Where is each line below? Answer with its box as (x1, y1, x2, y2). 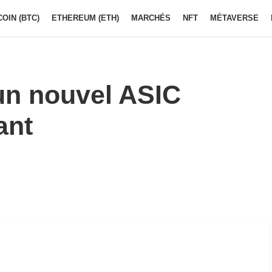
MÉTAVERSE (210, 13, 259, 22)
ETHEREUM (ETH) (52, 13, 119, 22)
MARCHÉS (131, 13, 171, 22)
